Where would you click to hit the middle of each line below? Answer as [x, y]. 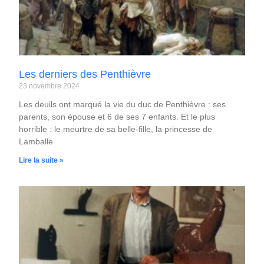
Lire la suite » [42, 160]
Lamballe [36, 141]
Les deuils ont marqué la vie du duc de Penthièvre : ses [123, 104]
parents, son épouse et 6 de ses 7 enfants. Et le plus [117, 116]
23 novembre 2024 [49, 86]
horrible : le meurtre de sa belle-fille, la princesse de [116, 129]
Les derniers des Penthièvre [85, 74]
